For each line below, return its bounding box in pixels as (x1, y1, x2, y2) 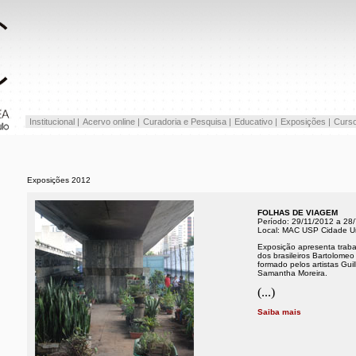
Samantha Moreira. (257, 269, 327, 277)
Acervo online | (83, 117, 140, 126)
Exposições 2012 (27, 176, 91, 184)
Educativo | (234, 117, 277, 126)
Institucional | (27, 117, 79, 126)
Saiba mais (257, 308, 301, 316)
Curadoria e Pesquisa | (143, 117, 231, 126)
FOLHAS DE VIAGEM (257, 208, 338, 217)
